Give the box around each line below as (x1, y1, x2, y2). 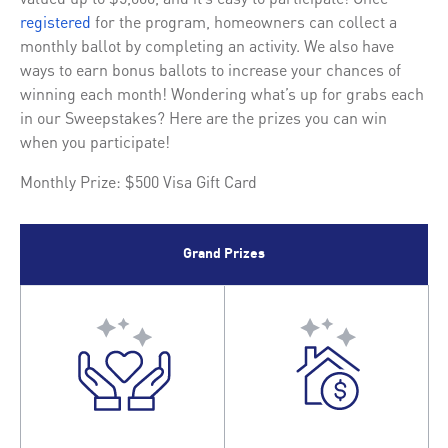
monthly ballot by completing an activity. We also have (20, 34, 394, 56)
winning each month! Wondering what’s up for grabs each (20, 82, 424, 104)
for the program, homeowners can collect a (91, 10, 397, 32)
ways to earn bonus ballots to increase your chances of (20, 58, 401, 80)
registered (20, 10, 91, 32)
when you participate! (20, 130, 170, 152)
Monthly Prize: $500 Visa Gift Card (20, 170, 257, 192)
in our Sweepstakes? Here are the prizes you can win (20, 106, 387, 128)
